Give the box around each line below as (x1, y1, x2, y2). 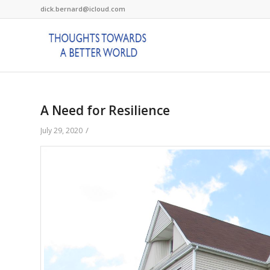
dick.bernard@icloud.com (40, 4, 125, 13)
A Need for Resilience (40, 102, 170, 119)
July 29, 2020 (40, 125, 83, 136)
